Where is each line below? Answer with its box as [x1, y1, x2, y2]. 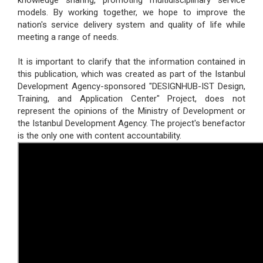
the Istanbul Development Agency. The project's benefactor [18, 118, 245, 129]
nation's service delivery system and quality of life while [18, 19, 245, 31]
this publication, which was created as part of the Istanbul [18, 69, 245, 80]
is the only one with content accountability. [18, 130, 181, 141]
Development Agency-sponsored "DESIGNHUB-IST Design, [18, 81, 245, 92]
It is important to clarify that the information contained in [18, 56, 245, 68]
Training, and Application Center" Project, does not [18, 93, 245, 104]
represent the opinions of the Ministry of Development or [18, 106, 245, 117]
